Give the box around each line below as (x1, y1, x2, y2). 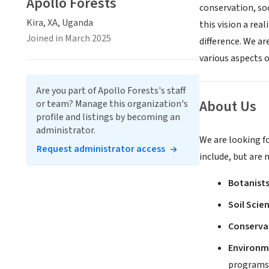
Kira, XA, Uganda (26, 16, 93, 29)
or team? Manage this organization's (36, 97, 188, 110)
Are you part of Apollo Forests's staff (36, 84, 186, 97)
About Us (199, 96, 256, 118)
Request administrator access (37, 142, 165, 156)
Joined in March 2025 (26, 32, 111, 45)
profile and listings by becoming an (36, 110, 180, 124)
